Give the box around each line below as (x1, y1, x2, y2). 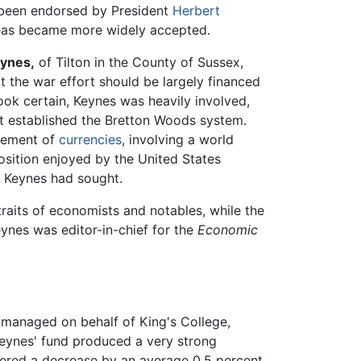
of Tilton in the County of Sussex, (35, 54, 243, 71)
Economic (197, 222, 258, 239)
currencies (59, 131, 122, 148)
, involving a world (122, 131, 234, 148)
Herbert (172, 2, 220, 19)
